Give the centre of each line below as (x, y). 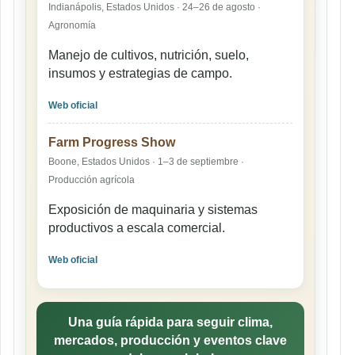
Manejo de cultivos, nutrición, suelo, (149, 55)
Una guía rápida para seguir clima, (170, 322)
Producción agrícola (92, 179)
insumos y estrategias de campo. (140, 73)
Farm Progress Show (112, 142)
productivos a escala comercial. (137, 227)
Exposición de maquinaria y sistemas (153, 209)
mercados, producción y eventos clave (170, 340)
